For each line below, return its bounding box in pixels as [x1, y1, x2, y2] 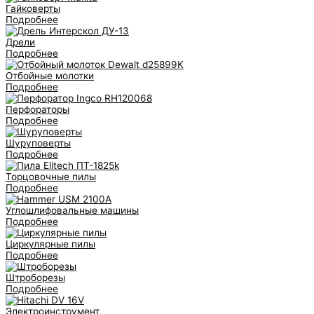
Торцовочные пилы [6, 171, 96, 183]
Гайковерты [6, 3, 60, 15]
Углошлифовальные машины [6, 205, 139, 217]
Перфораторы [6, 104, 69, 116]
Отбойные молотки [6, 70, 94, 82]
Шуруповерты [6, 137, 71, 149]
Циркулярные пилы [6, 238, 95, 250]
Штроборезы [6, 272, 65, 284]
